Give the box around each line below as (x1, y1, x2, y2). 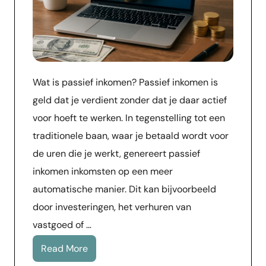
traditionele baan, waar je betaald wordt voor (33, 129, 229, 142)
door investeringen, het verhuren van (33, 201, 191, 214)
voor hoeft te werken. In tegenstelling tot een (33, 112, 225, 125)
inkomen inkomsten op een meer (33, 165, 173, 178)
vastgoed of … (33, 218, 91, 232)
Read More (41, 242, 88, 255)
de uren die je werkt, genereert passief (33, 147, 200, 160)
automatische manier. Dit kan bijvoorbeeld (33, 183, 216, 196)
